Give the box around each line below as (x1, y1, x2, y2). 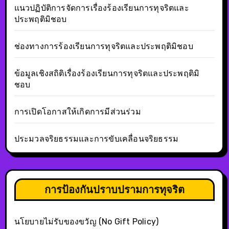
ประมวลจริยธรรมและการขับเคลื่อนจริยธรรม (14, 133, 179, 144)
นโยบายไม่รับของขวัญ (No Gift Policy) (14, 216, 159, 226)
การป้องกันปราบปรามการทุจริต (44, 182, 185, 196)
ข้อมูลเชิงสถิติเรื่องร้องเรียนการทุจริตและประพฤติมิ (14, 68, 200, 78)
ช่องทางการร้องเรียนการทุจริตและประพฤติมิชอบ (14, 41, 193, 51)
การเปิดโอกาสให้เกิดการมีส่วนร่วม (14, 106, 141, 117)
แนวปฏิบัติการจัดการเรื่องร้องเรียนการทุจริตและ (14, 3, 189, 13)
